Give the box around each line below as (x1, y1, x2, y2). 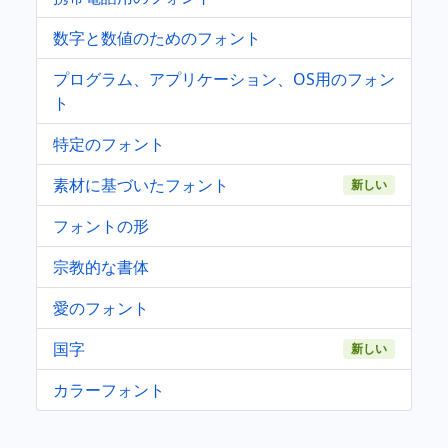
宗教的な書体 (53, 255, 149, 278)
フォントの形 (53, 214, 149, 237)
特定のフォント (53, 132, 165, 155)
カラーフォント (53, 378, 165, 401)
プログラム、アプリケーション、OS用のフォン (53, 67, 395, 90)
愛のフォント (53, 296, 149, 319)
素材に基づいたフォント (53, 173, 229, 196)
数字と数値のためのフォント (53, 26, 261, 49)
